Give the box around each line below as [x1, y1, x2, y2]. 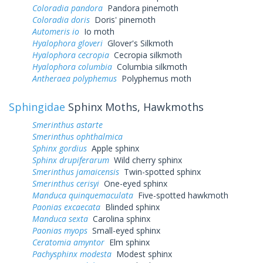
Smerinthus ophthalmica [32, 130, 125, 142]
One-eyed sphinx [99, 177, 167, 189]
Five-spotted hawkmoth [133, 189, 228, 201]
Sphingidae [9, 99, 65, 114]
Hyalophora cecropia [32, 49, 109, 60]
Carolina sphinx [88, 213, 150, 224]
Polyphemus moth [117, 72, 191, 84]
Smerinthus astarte [32, 119, 105, 130]
